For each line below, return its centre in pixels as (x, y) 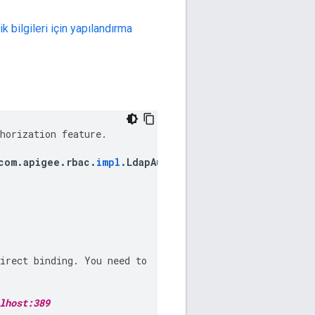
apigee (41, 162)
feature (82, 134)
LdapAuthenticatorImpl (189, 162)
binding (53, 261)
